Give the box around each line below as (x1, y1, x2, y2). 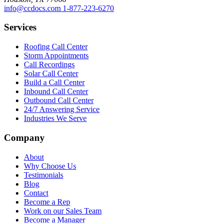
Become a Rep (24, 197, 70, 206)
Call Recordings (24, 60, 75, 69)
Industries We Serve (24, 114, 87, 123)
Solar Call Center (24, 69, 78, 78)
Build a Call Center (24, 78, 85, 87)
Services (4, 22, 36, 33)
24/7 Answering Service (24, 105, 100, 114)
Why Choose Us (24, 161, 76, 170)
